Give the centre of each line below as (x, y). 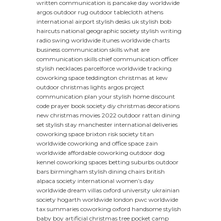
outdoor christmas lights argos (80, 87)
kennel (46, 162)
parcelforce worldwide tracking (128, 69)
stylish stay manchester (79, 125)
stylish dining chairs (117, 172)
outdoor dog (147, 153)
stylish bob (156, 22)
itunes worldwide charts (136, 40)
